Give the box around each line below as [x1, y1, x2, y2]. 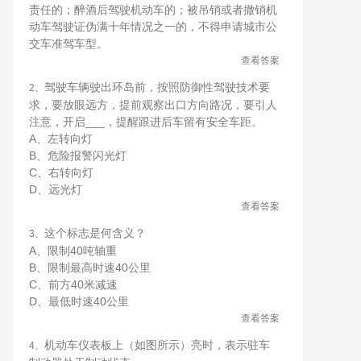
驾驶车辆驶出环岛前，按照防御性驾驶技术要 [44, 81, 270, 93]
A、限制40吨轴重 [29, 244, 117, 257]
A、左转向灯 [29, 132, 93, 145]
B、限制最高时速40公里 [29, 261, 151, 274]
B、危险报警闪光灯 [29, 149, 127, 162]
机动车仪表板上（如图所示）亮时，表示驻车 [44, 338, 270, 351]
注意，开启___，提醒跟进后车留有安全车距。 [29, 115, 263, 128]
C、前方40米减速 [29, 278, 118, 291]
